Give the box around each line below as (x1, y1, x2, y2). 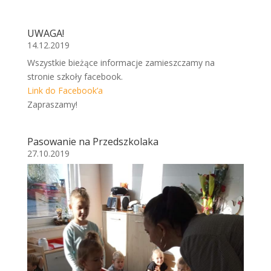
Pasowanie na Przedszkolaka (27, 135, 158, 149)
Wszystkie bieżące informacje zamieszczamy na (27, 57, 215, 69)
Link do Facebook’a (27, 85, 103, 97)
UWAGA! (27, 27, 64, 41)
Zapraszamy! (27, 99, 77, 111)
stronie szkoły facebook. (27, 71, 123, 83)
